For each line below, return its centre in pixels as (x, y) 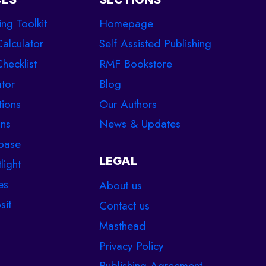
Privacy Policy (131, 246)
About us (120, 186)
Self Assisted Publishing (155, 44)
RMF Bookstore (135, 64)
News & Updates (140, 124)
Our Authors (128, 104)
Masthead (122, 226)
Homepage (126, 24)
